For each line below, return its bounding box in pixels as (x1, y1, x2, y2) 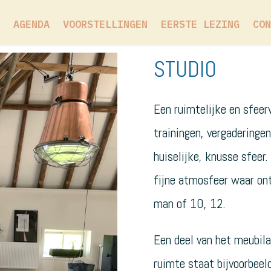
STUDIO (154, 55, 217, 84)
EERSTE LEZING (160, 18, 240, 31)
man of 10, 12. (154, 195, 229, 212)
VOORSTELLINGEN (62, 18, 148, 31)
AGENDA (13, 18, 50, 31)
